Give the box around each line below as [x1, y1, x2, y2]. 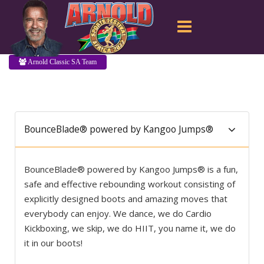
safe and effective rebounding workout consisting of [24, 178, 235, 190]
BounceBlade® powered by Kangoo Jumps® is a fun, [24, 163, 238, 175]
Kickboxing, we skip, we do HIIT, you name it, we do [24, 222, 236, 234]
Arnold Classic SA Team [27, 58, 97, 67]
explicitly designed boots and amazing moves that [24, 193, 227, 204]
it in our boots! [24, 237, 82, 249]
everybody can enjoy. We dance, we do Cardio [24, 207, 212, 219]
